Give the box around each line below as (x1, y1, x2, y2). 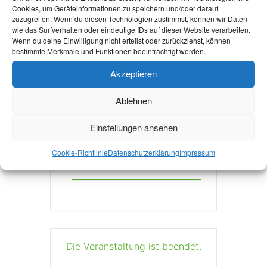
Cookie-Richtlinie (52, 147, 108, 157)
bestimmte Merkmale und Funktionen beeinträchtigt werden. (12, 45, 206, 56)
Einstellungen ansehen (89, 121, 178, 133)
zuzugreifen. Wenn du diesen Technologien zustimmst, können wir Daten (12, 13, 247, 24)
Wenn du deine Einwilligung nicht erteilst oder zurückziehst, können (12, 35, 231, 45)
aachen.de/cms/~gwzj (101, 2, 188, 13)
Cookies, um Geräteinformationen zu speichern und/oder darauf (12, 2, 218, 13)
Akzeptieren (110, 67, 157, 80)
